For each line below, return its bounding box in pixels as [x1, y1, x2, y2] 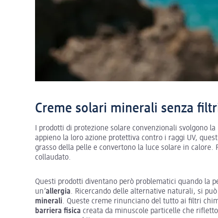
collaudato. [35, 153, 71, 162]
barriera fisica [35, 207, 81, 215]
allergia [46, 187, 71, 196]
